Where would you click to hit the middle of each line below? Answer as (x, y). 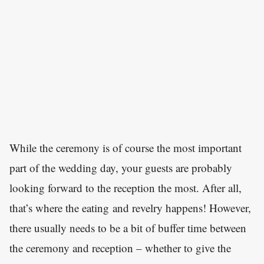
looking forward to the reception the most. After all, (126, 188)
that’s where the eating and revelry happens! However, (130, 208)
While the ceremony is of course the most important (126, 148)
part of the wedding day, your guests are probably (121, 168)
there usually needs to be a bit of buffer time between (128, 228)
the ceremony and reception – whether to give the (120, 248)
